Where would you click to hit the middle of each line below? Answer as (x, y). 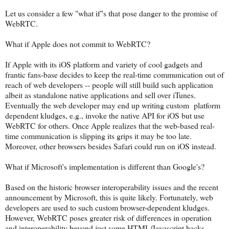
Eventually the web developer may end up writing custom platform (113, 105)
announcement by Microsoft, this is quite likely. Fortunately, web (109, 197)
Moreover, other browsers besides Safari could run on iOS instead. (111, 146)
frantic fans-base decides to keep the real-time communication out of (114, 74)
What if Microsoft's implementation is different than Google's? (105, 166)
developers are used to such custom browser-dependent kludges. (107, 207)
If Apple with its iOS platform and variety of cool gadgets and (104, 64)
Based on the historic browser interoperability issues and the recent (112, 187)
